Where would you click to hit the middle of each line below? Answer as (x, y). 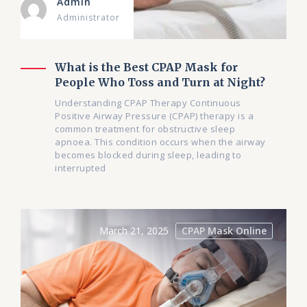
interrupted (81, 168)
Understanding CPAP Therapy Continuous (148, 103)
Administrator (88, 18)
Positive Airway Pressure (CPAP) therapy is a (154, 116)
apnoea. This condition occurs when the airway (160, 142)
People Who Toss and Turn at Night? (160, 83)
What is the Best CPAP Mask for (146, 67)
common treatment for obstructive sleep (145, 129)
